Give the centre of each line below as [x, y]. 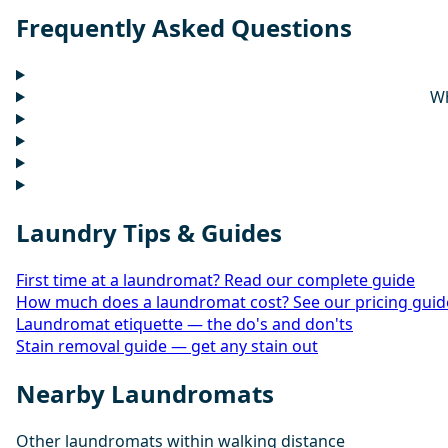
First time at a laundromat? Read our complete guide [215, 279]
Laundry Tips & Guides [149, 233]
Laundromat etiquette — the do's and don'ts [184, 323]
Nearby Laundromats [145, 393]
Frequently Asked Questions [184, 28]
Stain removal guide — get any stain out [167, 345]
